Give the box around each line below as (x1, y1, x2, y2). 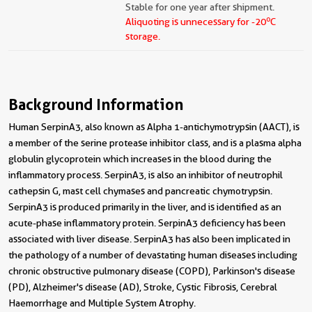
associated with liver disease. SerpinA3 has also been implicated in (8, 233, 290, 244)
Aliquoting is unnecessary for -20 (125, 16, 266, 27)
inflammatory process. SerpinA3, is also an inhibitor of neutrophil (8, 169, 283, 180)
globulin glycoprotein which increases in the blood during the (8, 153, 272, 164)
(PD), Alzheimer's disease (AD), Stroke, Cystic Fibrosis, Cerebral (8, 281, 277, 292)
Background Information (8, 95, 183, 114)
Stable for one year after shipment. (125, 1, 274, 13)
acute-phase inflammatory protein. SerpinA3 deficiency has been (8, 217, 286, 228)
